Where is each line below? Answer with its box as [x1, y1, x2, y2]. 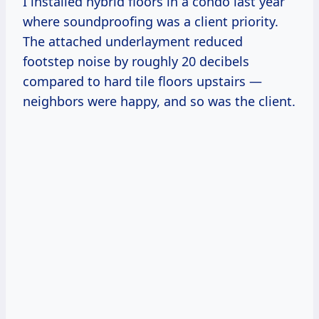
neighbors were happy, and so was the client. [23, 92, 296, 110]
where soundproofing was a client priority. [23, 12, 278, 30]
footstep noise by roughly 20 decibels [23, 52, 249, 70]
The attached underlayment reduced [23, 32, 243, 50]
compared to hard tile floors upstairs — [23, 72, 262, 90]
